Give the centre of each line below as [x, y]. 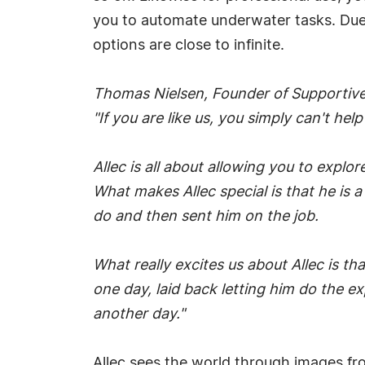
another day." [139, 314]
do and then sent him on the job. [206, 217]
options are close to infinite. [189, 46]
